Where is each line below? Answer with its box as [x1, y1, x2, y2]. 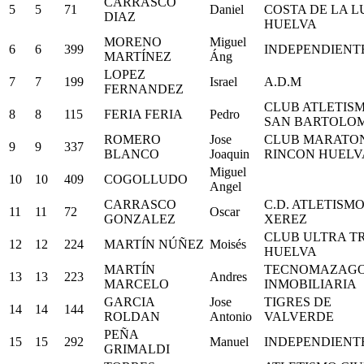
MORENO [104, 34, 162, 49]
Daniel [210, 2, 244, 16]
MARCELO [104, 276, 169, 291]
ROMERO [104, 132, 161, 146]
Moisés [210, 236, 246, 251]
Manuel [210, 334, 249, 349]
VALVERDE [264, 309, 334, 323]
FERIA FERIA [104, 106, 183, 121]
